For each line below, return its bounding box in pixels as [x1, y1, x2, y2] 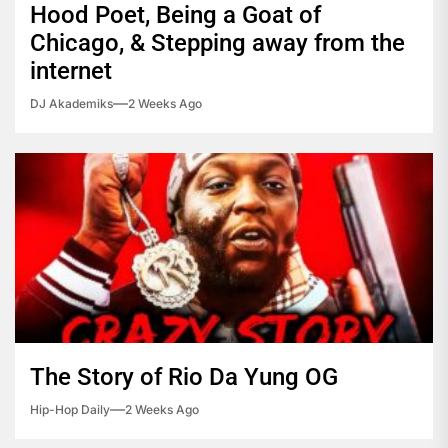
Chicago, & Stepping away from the [30, 29, 405, 58]
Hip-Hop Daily [30, 402, 110, 418]
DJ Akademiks [30, 96, 113, 112]
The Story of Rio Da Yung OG [30, 363, 338, 392]
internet [30, 57, 112, 86]
